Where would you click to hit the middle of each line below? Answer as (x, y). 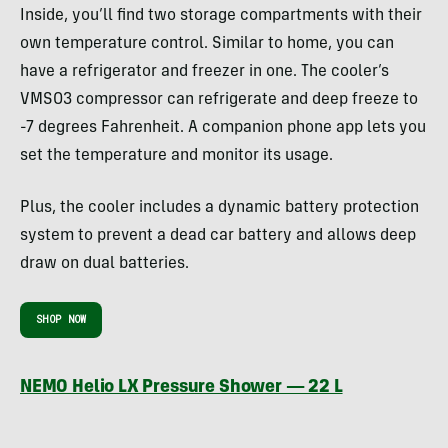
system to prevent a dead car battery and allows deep (218, 236)
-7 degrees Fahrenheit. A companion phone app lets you (223, 128)
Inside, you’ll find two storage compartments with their (221, 16)
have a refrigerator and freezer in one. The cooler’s (204, 72)
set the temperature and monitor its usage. (176, 156)
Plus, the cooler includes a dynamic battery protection (219, 208)
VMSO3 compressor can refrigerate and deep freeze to (219, 100)
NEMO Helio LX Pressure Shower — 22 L (181, 388)
